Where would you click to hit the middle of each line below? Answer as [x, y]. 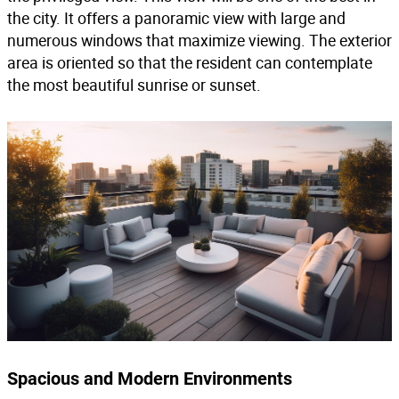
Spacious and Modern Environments [150, 378]
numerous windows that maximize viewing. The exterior [199, 40]
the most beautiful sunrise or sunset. [134, 85]
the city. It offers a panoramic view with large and [176, 18]
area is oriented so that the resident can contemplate [190, 62]
